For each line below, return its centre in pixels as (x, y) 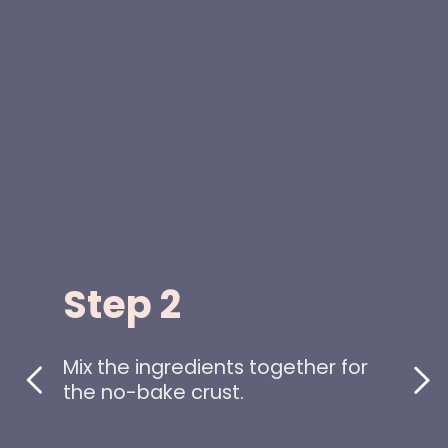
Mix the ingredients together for (216, 366)
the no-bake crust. (154, 391)
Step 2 (122, 305)
